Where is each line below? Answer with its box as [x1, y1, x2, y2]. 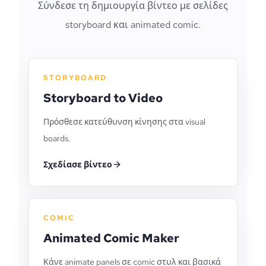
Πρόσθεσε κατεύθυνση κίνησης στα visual [43, 116, 205, 127]
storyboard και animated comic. [65, 18, 201, 31]
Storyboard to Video [43, 90, 163, 106]
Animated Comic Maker [43, 230, 179, 246]
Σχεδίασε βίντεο [43, 159, 112, 170]
